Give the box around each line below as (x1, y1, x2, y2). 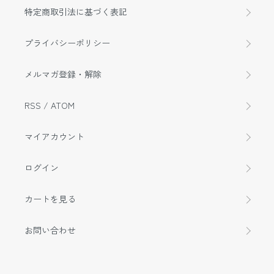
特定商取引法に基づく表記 (24, 6, 127, 18)
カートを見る (24, 193, 76, 206)
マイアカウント (24, 130, 84, 143)
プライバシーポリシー (24, 37, 110, 50)
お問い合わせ (24, 224, 76, 237)
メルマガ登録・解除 (24, 68, 102, 81)
